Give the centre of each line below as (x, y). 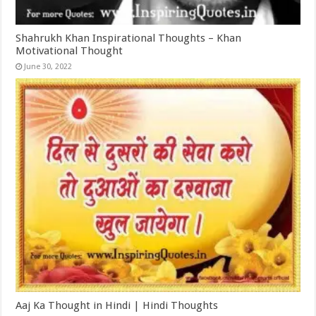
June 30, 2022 (48, 67)
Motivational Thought (69, 51)
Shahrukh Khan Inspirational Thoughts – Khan (129, 38)
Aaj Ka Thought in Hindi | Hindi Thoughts (117, 305)
